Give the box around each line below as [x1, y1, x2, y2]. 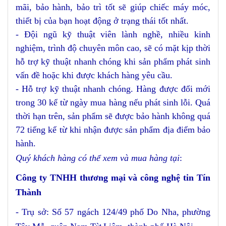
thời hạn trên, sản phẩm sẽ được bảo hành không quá [16, 111, 210, 122]
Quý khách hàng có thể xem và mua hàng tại [16, 153, 180, 163]
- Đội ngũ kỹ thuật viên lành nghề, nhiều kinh [16, 29, 210, 40]
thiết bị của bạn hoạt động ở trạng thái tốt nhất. [16, 16, 189, 26]
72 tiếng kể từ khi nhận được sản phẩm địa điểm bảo [16, 125, 210, 135]
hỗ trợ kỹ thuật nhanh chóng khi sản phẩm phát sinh [16, 56, 210, 67]
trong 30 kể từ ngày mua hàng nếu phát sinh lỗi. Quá [16, 97, 210, 108]
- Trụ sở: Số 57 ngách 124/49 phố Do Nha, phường [16, 207, 210, 217]
